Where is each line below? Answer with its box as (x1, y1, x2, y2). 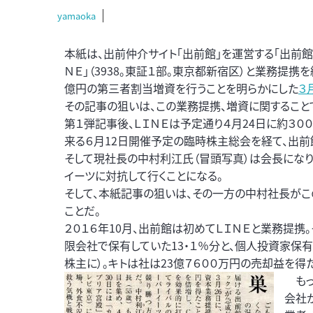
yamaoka (57, 9, 96, 22)
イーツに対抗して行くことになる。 (64, 167, 223, 184)
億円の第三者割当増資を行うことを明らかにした (64, 80, 298, 96)
